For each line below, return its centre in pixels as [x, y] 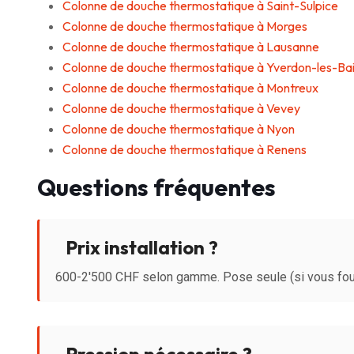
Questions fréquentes [156, 187]
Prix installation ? [140, 247]
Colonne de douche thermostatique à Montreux [190, 87]
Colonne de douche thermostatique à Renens [185, 149]
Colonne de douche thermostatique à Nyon [179, 128]
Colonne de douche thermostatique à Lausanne [191, 46]
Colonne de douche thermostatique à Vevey [181, 108]
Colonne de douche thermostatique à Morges [185, 26]
